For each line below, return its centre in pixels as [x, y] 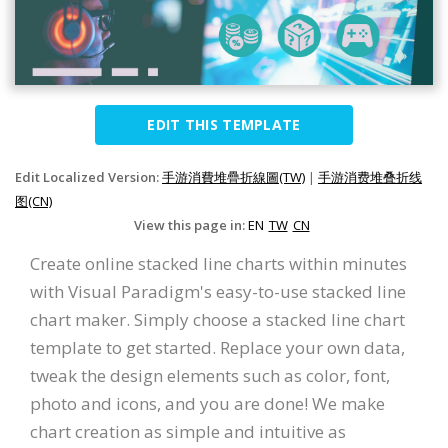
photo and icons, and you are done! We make [207, 404]
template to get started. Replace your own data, [217, 348]
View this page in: [190, 225]
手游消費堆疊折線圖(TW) [233, 177]
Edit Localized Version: [88, 177]
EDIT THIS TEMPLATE [224, 125]
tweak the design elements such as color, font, [210, 376]
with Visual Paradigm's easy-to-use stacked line [218, 292]
